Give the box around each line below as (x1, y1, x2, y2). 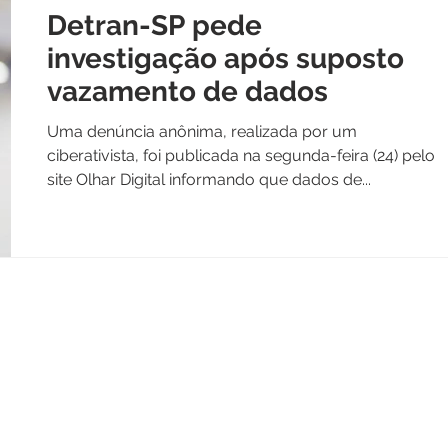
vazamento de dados (47, 74, 328, 108)
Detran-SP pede (47, 8, 262, 42)
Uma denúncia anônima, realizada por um (47, 121, 357, 141)
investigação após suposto (47, 41, 404, 75)
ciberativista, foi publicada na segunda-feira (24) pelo (47, 145, 435, 165)
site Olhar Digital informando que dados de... (47, 169, 371, 189)
